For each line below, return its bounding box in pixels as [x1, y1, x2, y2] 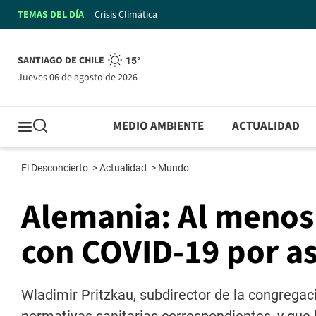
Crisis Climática [95, 7, 157, 22]
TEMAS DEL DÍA [18, 7, 84, 22]
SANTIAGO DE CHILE [18, 54, 104, 68]
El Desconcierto [21, 162, 90, 174]
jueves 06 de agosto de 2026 [23, 70, 138, 85]
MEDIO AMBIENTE [113, 118, 205, 135]
